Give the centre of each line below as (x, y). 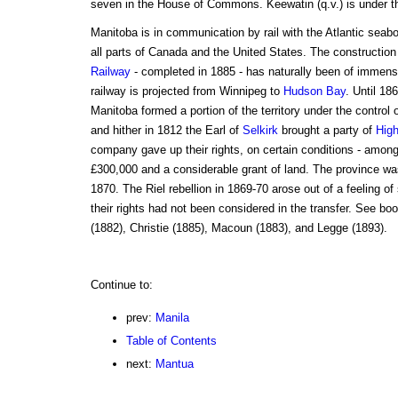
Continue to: (121, 285)
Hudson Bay (314, 92)
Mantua (174, 364)
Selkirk (260, 131)
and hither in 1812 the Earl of (166, 131)
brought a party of (326, 131)
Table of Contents (171, 341)
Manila (172, 318)
